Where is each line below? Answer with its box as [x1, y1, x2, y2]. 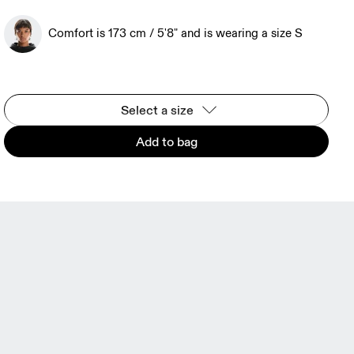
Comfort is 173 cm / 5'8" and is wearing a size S [48, 26, 303, 41]
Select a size [120, 102, 194, 118]
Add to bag [135, 134, 198, 149]
